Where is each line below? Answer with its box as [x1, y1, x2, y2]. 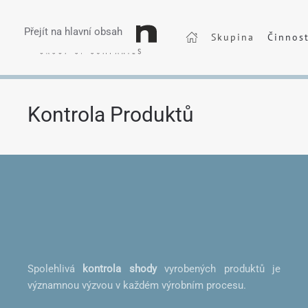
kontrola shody [82, 263, 157, 275]
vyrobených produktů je [156, 263, 281, 275]
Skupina [210, 30, 254, 43]
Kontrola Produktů [27, 102, 194, 126]
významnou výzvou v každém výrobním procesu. [27, 279, 246, 291]
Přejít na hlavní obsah [24, 25, 122, 38]
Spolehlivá [27, 263, 83, 275]
